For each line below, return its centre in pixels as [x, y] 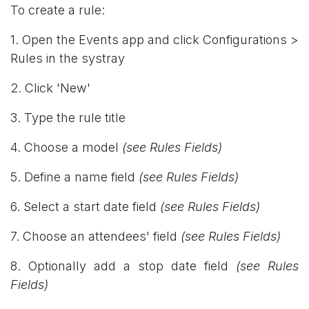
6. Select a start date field [85, 206]
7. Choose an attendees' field [96, 236]
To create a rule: [58, 10]
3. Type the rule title [68, 117]
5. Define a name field [74, 177]
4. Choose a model [66, 147]
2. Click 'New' [50, 88]
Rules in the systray [68, 58]
